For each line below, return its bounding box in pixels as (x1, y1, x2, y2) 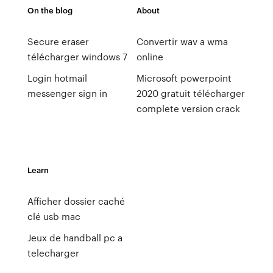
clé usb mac (27, 210, 80, 223)
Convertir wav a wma (136, 35, 228, 48)
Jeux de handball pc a (27, 231, 122, 244)
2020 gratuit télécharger (136, 87, 245, 100)
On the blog (27, 4, 73, 16)
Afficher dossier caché (27, 194, 125, 208)
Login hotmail (27, 71, 87, 85)
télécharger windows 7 (27, 50, 127, 63)
